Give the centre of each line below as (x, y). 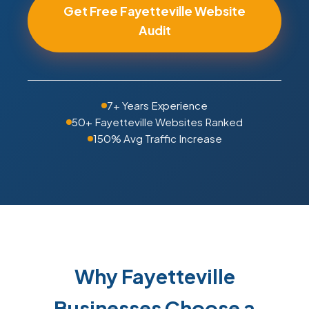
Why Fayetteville (154, 276)
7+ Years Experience (157, 105)
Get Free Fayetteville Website (154, 11)
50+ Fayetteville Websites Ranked (157, 122)
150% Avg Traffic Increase (157, 138)
